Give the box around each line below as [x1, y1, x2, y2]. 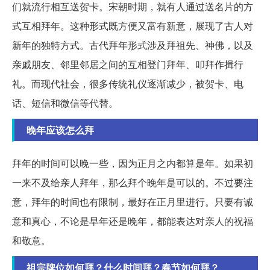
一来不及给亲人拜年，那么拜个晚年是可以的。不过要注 [12, 175, 253, 190]
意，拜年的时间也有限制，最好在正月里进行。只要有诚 [12, 195, 253, 209]
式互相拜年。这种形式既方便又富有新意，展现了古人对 [12, 19, 253, 33]
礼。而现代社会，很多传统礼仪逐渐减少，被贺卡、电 [12, 77, 243, 91]
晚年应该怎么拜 [27, 123, 94, 137]
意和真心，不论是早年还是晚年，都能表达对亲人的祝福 [12, 214, 253, 228]
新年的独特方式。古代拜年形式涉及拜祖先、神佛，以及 [12, 38, 253, 52]
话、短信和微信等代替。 [12, 96, 118, 110]
